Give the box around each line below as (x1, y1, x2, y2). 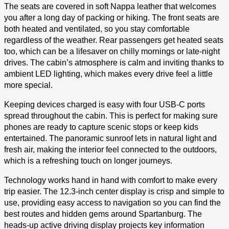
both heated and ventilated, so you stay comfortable (4, 25, 190, 33)
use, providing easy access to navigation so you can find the (4, 198, 221, 207)
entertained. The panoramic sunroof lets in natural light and (4, 134, 217, 143)
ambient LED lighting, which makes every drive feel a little (4, 70, 213, 78)
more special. (4, 81, 53, 89)
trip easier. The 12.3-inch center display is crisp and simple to (4, 187, 224, 196)
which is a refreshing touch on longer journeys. (4, 156, 172, 165)
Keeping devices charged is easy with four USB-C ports (4, 100, 205, 109)
